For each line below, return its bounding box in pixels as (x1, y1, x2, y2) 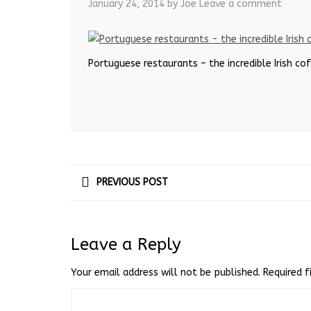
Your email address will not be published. (71, 266, 260, 278)
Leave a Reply (71, 234, 181, 254)
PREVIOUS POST (96, 176, 168, 188)
